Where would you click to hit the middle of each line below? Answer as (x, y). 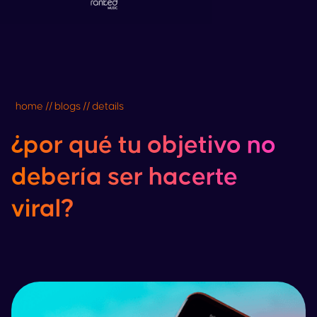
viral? (43, 209)
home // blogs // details (70, 106)
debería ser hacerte (125, 177)
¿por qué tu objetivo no (144, 145)
